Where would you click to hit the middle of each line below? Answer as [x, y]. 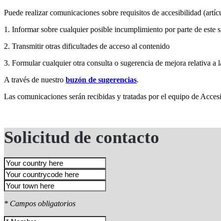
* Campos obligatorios [40, 203]
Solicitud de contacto [82, 138]
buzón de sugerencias [101, 80]
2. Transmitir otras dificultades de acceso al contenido [87, 46]
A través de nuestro [35, 80]
